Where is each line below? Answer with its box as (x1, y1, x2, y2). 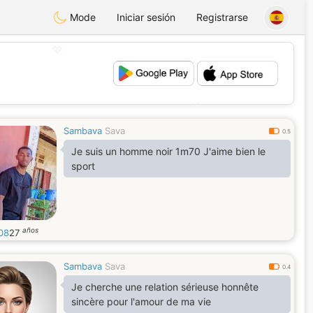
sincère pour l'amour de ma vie (71, 296, 211, 307)
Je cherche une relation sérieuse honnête (71, 281, 259, 293)
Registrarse (196, 11, 248, 23)
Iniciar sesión (117, 11, 175, 23)
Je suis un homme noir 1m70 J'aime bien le (71, 145, 265, 157)
